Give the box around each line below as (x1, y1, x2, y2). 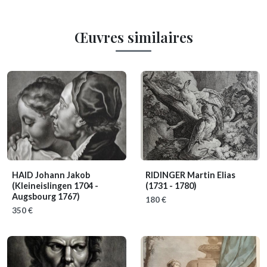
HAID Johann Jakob (12, 169, 90, 180)
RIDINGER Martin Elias (145, 169, 235, 180)
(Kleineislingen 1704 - (12, 180, 98, 191)
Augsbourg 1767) (12, 191, 80, 201)
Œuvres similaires (74, 27, 193, 46)
